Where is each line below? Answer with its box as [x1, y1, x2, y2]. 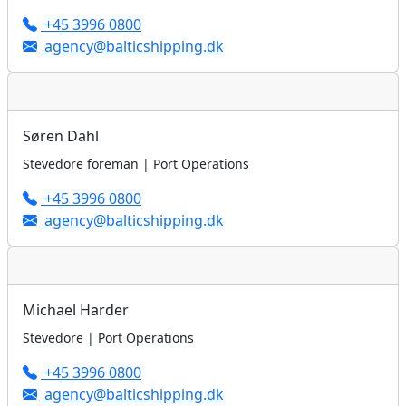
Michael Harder [23, 300, 129, 320]
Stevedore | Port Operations [23, 329, 194, 346]
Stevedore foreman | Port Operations [23, 155, 249, 172]
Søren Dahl [23, 126, 99, 146]
